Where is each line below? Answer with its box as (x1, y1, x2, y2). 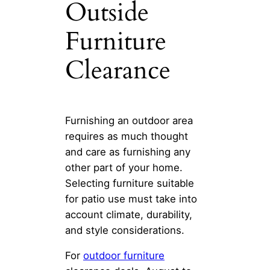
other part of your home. (65, 161, 183, 174)
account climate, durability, (65, 208, 192, 221)
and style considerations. (65, 224, 184, 236)
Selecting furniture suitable (65, 177, 194, 189)
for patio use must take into (65, 192, 197, 205)
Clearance (65, 53, 171, 88)
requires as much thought (65, 130, 188, 142)
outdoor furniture (83, 250, 165, 262)
